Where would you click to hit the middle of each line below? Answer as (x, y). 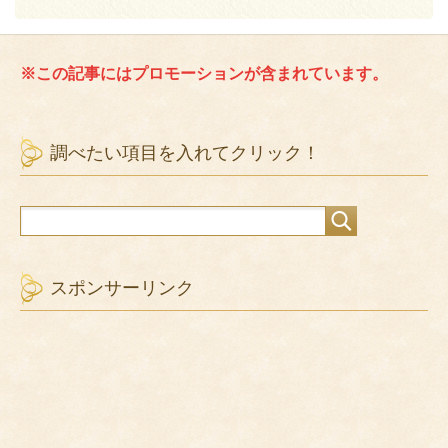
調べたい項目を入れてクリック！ (185, 153)
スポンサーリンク (122, 288)
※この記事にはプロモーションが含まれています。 (204, 74)
